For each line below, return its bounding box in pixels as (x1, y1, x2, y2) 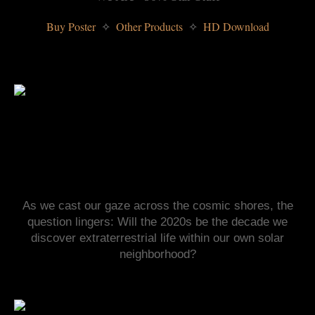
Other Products (112, 18, 186, 34)
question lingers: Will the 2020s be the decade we (27, 215, 288, 229)
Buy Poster (46, 18, 98, 34)
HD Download (200, 18, 269, 34)
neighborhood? (119, 247, 196, 262)
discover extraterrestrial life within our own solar (31, 231, 284, 245)
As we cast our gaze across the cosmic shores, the (22, 199, 293, 213)
